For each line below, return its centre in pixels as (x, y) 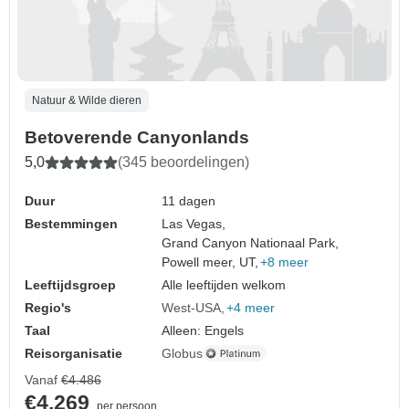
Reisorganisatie (73, 353)
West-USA (192, 307)
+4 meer (251, 307)
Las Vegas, (194, 223)
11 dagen (189, 200)
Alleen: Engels (203, 330)
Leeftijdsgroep (70, 284)
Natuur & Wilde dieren (87, 100)
